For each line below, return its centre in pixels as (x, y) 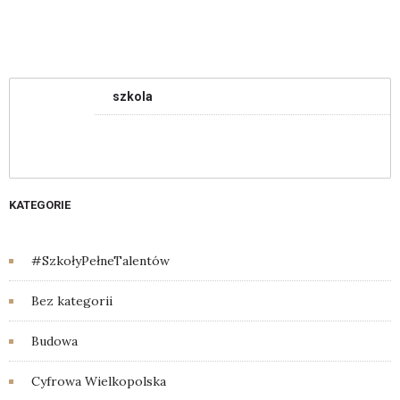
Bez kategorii (72, 301)
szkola (133, 96)
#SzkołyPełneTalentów (100, 261)
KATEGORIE (40, 205)
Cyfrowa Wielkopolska (99, 381)
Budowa (54, 341)
